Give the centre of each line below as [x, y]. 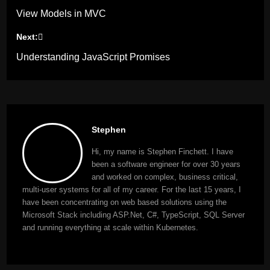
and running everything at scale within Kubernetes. [110, 227]
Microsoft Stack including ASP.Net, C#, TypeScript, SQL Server [133, 215]
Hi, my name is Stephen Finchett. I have [162, 151]
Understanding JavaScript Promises [93, 57]
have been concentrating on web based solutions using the [124, 202]
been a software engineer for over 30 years [166, 164]
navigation [54, 24]
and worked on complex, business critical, [165, 177]
